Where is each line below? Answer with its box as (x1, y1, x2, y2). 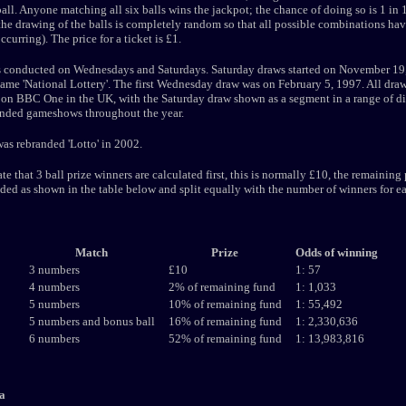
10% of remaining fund (168, 297, 282, 311)
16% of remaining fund (168, 314, 282, 328)
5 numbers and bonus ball (28, 314, 155, 328)
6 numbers (28, 332, 80, 345)
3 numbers (28, 263, 80, 276)
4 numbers (28, 280, 80, 294)
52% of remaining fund (168, 332, 282, 345)
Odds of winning (295, 246, 378, 259)
